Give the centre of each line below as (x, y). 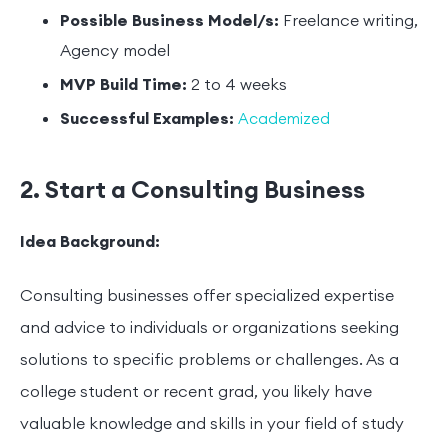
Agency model (115, 51)
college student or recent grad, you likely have (196, 392)
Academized (284, 120)
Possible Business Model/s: (169, 21)
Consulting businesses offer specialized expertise (207, 296)
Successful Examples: (147, 119)
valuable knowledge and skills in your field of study (212, 424)
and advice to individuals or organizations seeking (209, 328)
